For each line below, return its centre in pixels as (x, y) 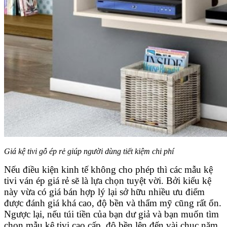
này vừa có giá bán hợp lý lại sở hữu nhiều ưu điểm (104, 192)
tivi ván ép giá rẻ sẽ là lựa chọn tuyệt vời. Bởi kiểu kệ (108, 180)
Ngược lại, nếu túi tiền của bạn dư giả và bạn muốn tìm (111, 214)
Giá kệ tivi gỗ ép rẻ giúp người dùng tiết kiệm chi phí (89, 151)
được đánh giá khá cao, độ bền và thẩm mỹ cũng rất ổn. (113, 203)
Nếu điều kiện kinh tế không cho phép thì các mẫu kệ (108, 169)
